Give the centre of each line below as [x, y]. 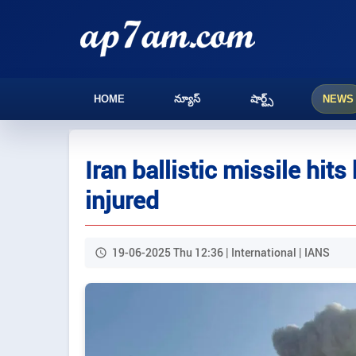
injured [122, 200]
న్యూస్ [188, 99]
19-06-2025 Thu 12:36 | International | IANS [221, 252]
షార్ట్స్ [261, 99]
